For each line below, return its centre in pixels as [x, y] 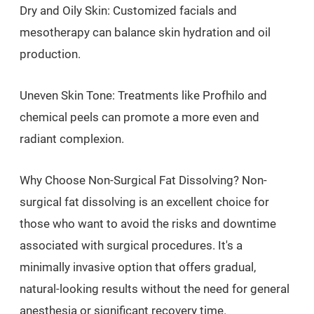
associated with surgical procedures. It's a [131, 245]
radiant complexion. [72, 138]
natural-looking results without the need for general [155, 288]
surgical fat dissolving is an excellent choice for [144, 202]
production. [50, 54]
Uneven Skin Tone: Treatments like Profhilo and [143, 95]
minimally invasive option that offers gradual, [138, 267]
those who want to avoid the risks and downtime [148, 223]
